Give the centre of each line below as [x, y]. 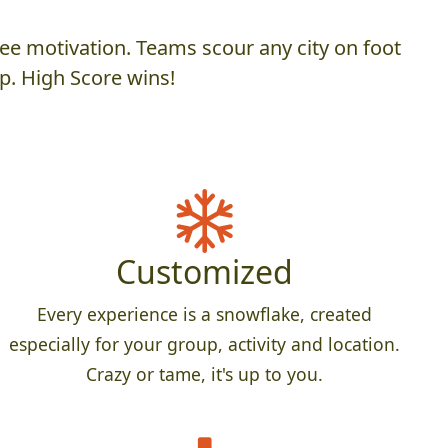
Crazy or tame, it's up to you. [204, 374]
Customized [204, 272]
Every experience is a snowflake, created [204, 314]
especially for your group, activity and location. [204, 344]
